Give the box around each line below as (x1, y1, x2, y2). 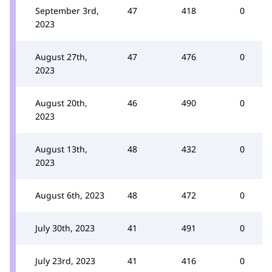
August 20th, (35, 97, 87, 109)
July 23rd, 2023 (35, 255, 95, 267)
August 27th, (35, 51, 87, 63)
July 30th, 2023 (35, 222, 95, 234)
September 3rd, (35, 5, 99, 16)
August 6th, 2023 (35, 189, 104, 201)
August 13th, (35, 143, 87, 155)
